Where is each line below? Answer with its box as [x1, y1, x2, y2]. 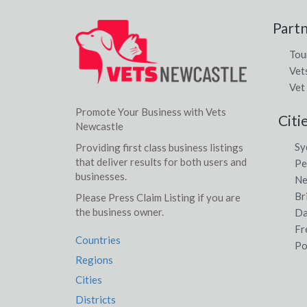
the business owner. [75, 205, 164, 218]
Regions [75, 253, 113, 266]
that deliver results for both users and [75, 155, 247, 168]
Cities [75, 273, 102, 286]
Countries [75, 233, 121, 246]
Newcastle [75, 119, 123, 132]
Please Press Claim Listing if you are [75, 191, 241, 204]
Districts [75, 293, 116, 306]
